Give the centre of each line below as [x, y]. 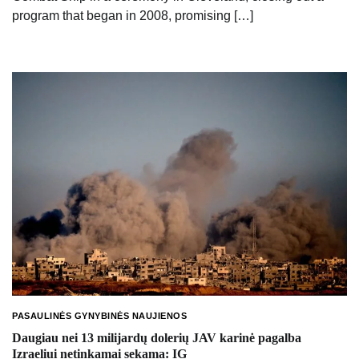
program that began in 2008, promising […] [133, 16]
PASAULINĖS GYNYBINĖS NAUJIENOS [99, 315]
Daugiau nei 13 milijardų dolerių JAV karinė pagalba [157, 338]
